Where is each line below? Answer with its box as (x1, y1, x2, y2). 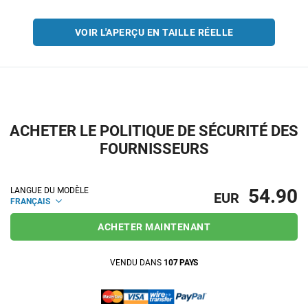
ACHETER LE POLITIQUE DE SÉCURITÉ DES (10, 122, 298, 140)
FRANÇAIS (10, 196, 52, 206)
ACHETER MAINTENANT (98, 221, 210, 233)
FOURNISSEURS (99, 140, 209, 158)
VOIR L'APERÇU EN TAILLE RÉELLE (74, 27, 234, 38)
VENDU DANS (110, 258, 164, 268)
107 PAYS (164, 258, 198, 268)
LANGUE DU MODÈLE (10, 186, 89, 196)
